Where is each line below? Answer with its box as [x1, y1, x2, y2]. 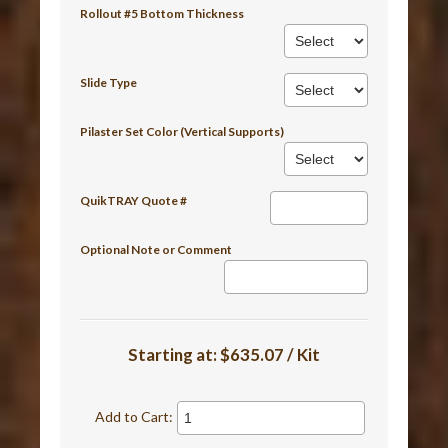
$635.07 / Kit [220, 343, 320, 365]
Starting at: [128, 343, 220, 365]
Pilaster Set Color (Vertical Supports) [80, 123, 285, 139]
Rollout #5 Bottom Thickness [80, 5, 245, 21]
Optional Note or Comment [80, 241, 233, 257]
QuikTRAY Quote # [80, 192, 188, 208]
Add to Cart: [95, 407, 174, 425]
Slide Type [80, 74, 138, 90]
